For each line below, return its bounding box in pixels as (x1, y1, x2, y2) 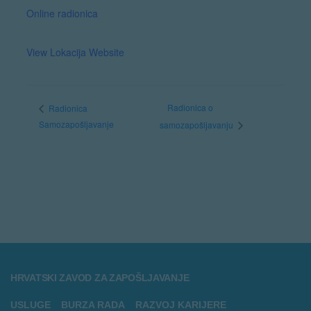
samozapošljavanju (159, 119, 235, 131)
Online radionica (26, 6, 98, 21)
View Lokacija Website (26, 45, 124, 60)
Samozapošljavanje (39, 118, 115, 131)
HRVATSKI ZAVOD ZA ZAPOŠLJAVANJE (10, 271, 190, 283)
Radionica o (167, 101, 213, 114)
